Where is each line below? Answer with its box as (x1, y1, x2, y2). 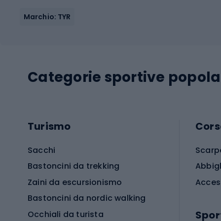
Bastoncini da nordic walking (28, 192, 146, 204)
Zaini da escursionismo (28, 176, 122, 188)
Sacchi (28, 144, 56, 156)
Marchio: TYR (24, 11, 71, 22)
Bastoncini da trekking (28, 160, 120, 172)
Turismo (28, 119, 71, 134)
